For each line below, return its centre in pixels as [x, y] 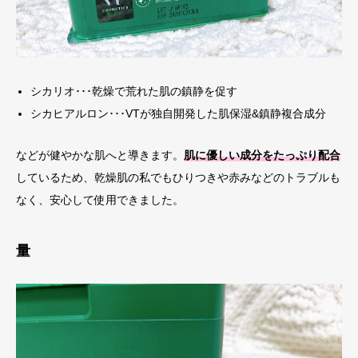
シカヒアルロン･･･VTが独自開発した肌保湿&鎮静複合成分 [179, 113]
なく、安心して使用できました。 [100, 199]
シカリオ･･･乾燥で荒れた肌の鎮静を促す [134, 91]
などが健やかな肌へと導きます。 [100, 155]
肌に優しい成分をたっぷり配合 [262, 155]
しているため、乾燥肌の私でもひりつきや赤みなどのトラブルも [178, 177]
